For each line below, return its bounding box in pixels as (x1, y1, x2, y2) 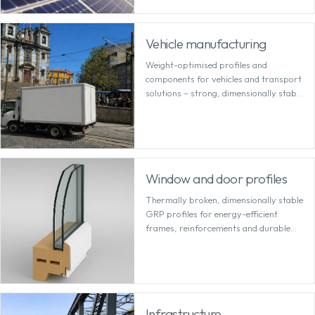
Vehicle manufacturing (145, 34, 266, 52)
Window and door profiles (145, 169, 288, 187)
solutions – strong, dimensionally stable (145, 86, 303, 98)
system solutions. (145, 236, 214, 247)
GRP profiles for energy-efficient (145, 207, 278, 219)
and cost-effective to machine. (145, 101, 265, 112)
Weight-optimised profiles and (145, 58, 267, 70)
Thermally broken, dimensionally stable (145, 193, 303, 205)
